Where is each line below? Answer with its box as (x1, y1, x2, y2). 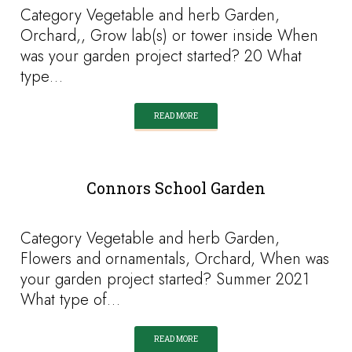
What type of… (20, 288, 121, 311)
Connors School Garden (86, 178, 266, 198)
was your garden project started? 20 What (20, 45, 302, 68)
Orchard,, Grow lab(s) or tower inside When (20, 24, 319, 47)
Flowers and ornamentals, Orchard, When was (20, 247, 330, 270)
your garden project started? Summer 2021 (20, 268, 310, 291)
